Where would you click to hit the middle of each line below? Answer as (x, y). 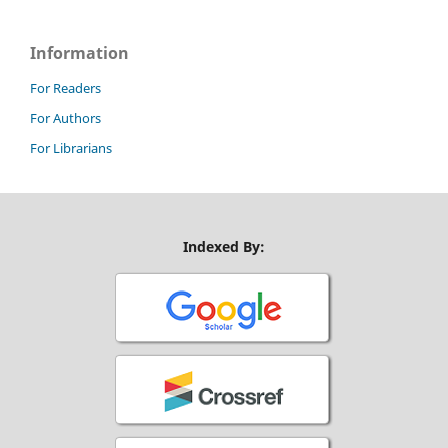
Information (79, 52)
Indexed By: (224, 246)
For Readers (65, 87)
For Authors (65, 117)
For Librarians (71, 147)
